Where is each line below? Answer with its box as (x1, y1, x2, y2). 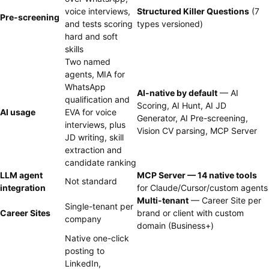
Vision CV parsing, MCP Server (137, 125, 257, 136)
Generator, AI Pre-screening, (137, 113, 248, 123)
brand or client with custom (137, 208, 244, 218)
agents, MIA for (65, 69, 125, 79)
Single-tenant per (65, 201, 133, 211)
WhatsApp (65, 82, 106, 92)
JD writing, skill (65, 132, 124, 142)
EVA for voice (65, 107, 116, 117)
